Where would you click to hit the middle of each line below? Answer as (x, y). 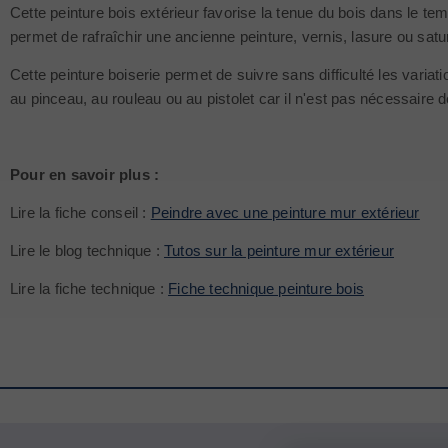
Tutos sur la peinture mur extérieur (279, 250)
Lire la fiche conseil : (80, 212)
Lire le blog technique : (87, 250)
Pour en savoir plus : (85, 174)
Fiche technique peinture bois (266, 288)
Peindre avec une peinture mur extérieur (285, 212)
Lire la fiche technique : (89, 288)
